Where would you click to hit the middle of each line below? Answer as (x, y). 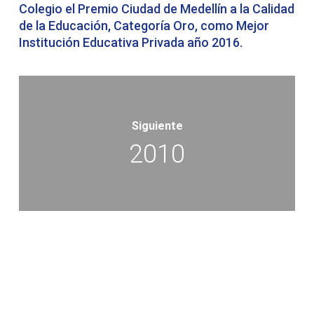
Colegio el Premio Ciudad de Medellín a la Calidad (156, 9)
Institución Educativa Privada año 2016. (130, 42)
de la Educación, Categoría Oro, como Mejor (144, 26)
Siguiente (157, 126)
